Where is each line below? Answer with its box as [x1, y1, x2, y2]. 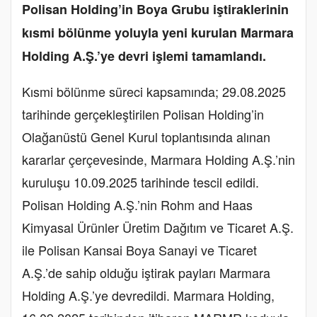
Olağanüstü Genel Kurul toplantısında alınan [22, 127, 270, 146]
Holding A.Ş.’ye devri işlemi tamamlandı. [22, 46, 266, 65]
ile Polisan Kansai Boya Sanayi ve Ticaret [22, 240, 257, 259]
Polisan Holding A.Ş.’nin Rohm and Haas [22, 195, 253, 214]
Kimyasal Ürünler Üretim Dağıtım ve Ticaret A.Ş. [22, 217, 294, 236]
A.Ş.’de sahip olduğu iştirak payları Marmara [22, 263, 270, 282]
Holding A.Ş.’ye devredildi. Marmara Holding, [22, 285, 275, 304]
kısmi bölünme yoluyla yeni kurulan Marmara [22, 23, 294, 42]
